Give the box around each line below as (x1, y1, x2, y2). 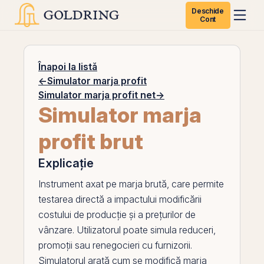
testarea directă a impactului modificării (38, 193, 202, 205)
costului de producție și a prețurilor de (38, 209, 196, 220)
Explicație (38, 156, 94, 170)
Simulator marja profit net (38, 89, 156, 101)
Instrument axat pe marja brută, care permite (38, 178, 224, 190)
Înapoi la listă (38, 61, 97, 72)
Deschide (192, 6, 224, 15)
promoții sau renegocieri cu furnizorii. (38, 239, 192, 251)
